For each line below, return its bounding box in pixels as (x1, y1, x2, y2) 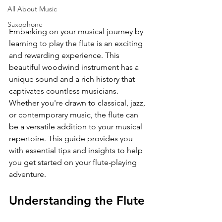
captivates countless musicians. (9, 86, 120, 96)
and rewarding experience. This (9, 51, 121, 60)
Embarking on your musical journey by (9, 27, 145, 37)
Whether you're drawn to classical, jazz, (9, 98, 147, 108)
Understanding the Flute (9, 193, 145, 208)
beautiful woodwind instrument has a (9, 62, 141, 72)
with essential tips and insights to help (9, 146, 145, 156)
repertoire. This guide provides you (9, 134, 135, 144)
